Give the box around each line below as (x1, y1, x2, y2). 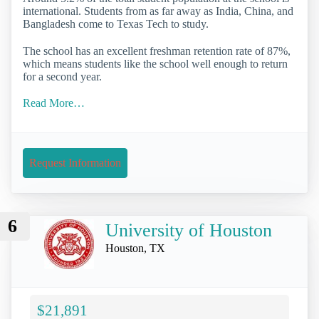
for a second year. (23, 70, 102, 83)
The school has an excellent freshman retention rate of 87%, (23, 44, 291, 57)
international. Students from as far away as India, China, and (23, 5, 293, 18)
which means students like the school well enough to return (23, 57, 288, 70)
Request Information (29, 156, 121, 169)
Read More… (23, 96, 85, 109)
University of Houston (105, 220, 272, 241)
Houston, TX (105, 242, 165, 255)
